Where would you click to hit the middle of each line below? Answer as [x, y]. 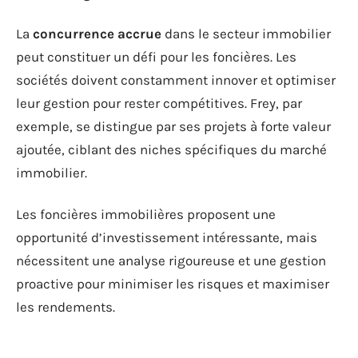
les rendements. [66, 306]
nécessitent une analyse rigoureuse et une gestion [171, 260]
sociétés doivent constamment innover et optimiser [176, 80]
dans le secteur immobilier [246, 34]
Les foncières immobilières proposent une [146, 214]
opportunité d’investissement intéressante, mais [167, 237]
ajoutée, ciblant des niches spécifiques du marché [171, 150]
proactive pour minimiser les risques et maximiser [173, 283]
